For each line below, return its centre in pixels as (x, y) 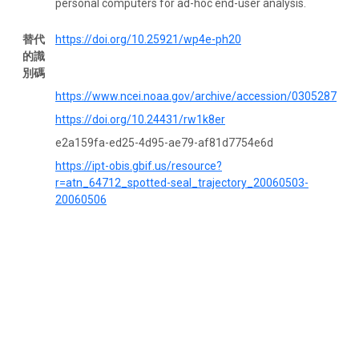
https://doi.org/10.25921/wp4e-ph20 (148, 39)
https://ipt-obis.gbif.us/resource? (139, 165)
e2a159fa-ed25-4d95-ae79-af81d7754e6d (164, 142)
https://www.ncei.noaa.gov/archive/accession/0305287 (196, 96)
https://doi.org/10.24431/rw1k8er (140, 119)
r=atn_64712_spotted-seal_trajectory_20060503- (182, 182)
